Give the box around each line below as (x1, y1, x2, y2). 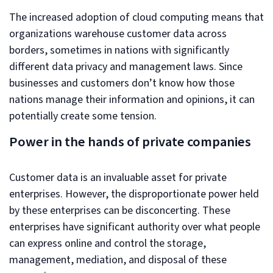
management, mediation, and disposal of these (9, 252, 227, 268)
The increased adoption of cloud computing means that (9, 9, 264, 25)
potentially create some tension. (9, 108, 157, 124)
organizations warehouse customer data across (9, 26, 227, 41)
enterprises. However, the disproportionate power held (9, 186, 259, 202)
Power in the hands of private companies (9, 132, 251, 152)
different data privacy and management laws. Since (9, 58, 243, 74)
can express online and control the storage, (9, 235, 206, 251)
